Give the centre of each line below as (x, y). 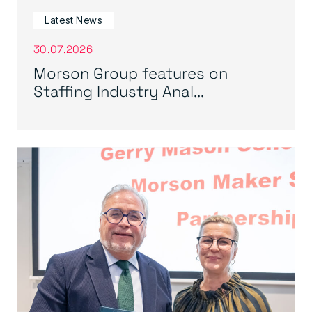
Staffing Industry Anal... (119, 91)
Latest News (73, 20)
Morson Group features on (131, 73)
